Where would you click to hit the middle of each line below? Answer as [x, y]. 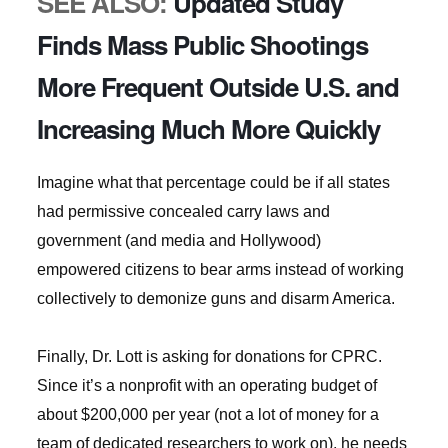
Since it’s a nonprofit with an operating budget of [206, 385]
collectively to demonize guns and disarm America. [215, 298]
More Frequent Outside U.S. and [217, 86]
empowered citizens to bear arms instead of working [220, 269]
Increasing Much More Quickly [208, 128]
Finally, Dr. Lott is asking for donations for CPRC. [211, 356]
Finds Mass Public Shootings [202, 44]
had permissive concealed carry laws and [183, 211]
